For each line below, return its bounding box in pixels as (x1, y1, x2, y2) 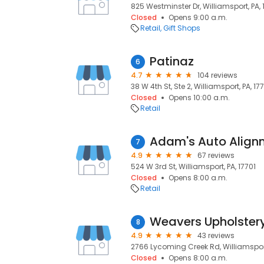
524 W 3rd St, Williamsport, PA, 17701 (131, 161, 256, 171)
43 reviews (197, 230, 235, 240)
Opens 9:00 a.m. (169, 12, 227, 22)
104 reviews (197, 70, 237, 80)
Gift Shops (163, 23, 200, 33)
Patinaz (150, 53, 194, 70)
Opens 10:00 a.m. (169, 93, 230, 103)
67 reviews (197, 150, 235, 160)
